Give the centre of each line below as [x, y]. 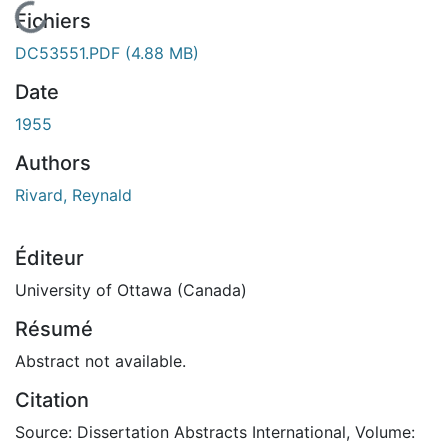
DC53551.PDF [70, 52]
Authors [53, 162]
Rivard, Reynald [73, 194]
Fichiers [53, 20]
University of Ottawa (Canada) [131, 289]
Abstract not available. [100, 360]
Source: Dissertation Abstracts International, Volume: [215, 431]
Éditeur [49, 257]
